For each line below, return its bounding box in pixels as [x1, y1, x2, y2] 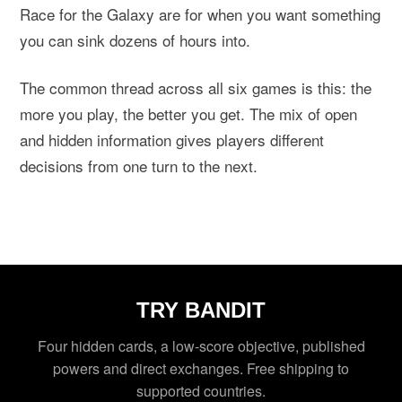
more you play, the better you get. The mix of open [20, 101, 358, 125]
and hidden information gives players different [20, 127, 325, 151]
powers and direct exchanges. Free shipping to [53, 357, 349, 379]
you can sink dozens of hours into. [20, 28, 251, 51]
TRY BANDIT [136, 297, 266, 322]
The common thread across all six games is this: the [20, 75, 372, 99]
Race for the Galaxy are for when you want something [20, 2, 381, 25]
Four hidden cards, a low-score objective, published [37, 335, 365, 356]
